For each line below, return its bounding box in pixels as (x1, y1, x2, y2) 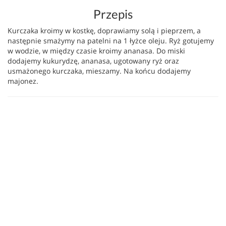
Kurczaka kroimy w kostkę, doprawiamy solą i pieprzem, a (8, 26, 201, 35)
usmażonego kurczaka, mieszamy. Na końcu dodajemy (8, 66, 191, 76)
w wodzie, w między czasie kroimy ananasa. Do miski (8, 46, 185, 55)
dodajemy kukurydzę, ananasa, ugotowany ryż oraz (8, 56, 179, 66)
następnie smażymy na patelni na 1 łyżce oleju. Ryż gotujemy (8, 36, 214, 45)
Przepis (93, 7, 133, 21)
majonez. (8, 76, 38, 86)
